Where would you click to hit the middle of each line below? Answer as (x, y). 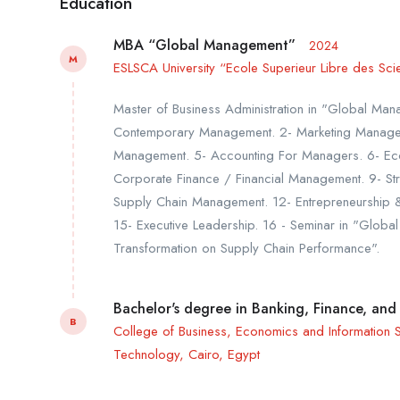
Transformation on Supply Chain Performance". (246, 249)
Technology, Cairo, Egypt (187, 354)
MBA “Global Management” (204, 46)
